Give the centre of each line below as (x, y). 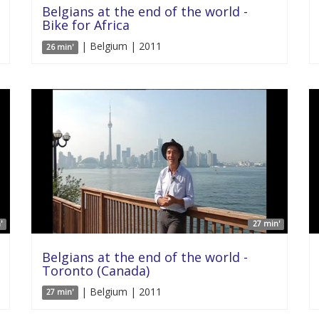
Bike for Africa (86, 25)
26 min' (60, 47)
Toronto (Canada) (96, 270)
